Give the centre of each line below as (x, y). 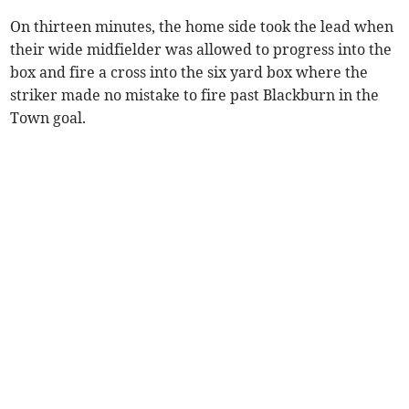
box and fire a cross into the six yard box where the (189, 72)
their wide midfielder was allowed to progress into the (201, 49)
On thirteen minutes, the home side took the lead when (202, 26)
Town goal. (48, 118)
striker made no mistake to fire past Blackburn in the (195, 95)
